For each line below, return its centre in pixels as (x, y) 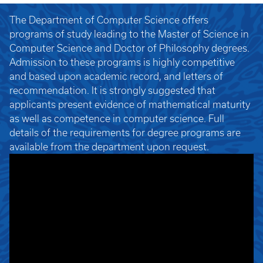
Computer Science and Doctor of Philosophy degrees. (129, 48)
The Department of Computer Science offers (109, 20)
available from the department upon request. (109, 147)
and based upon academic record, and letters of (116, 76)
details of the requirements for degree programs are (125, 133)
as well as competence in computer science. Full (117, 119)
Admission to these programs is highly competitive (122, 62)
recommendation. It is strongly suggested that (112, 90)
